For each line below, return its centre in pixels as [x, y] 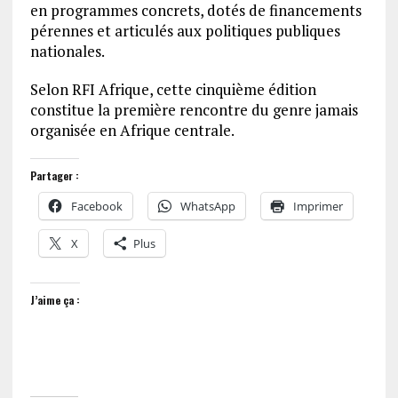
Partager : [54, 176]
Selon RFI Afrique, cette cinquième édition [173, 90]
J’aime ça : [55, 300]
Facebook [96, 207]
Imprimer [318, 207]
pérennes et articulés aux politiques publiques [185, 31]
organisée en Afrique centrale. [132, 131]
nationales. [67, 52]
